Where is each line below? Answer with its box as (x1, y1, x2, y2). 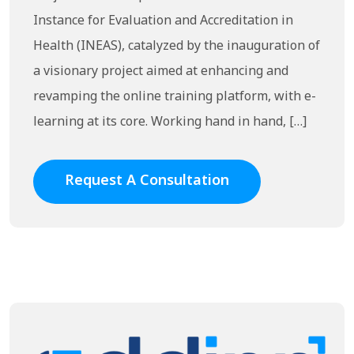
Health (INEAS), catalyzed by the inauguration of (33, 38, 320, 55)
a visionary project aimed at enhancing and (33, 63, 288, 81)
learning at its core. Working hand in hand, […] (33, 114, 307, 131)
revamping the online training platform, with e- (33, 88, 316, 106)
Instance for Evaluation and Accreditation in (33, 13, 293, 30)
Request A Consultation (65, 171, 229, 190)
